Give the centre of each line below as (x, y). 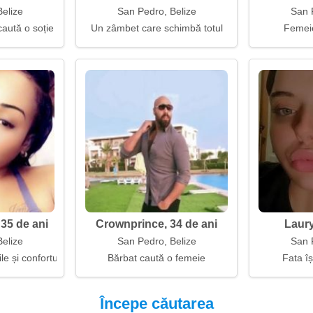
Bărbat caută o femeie (156, 258)
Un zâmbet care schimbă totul (156, 28)
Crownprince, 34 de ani (156, 224)
